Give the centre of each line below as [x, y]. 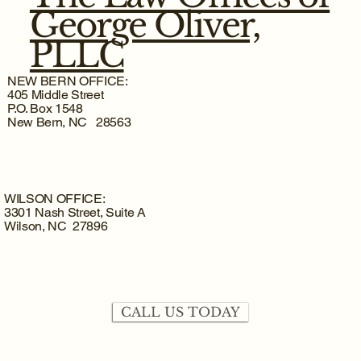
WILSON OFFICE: [54, 199]
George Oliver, [144, 25]
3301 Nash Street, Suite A [75, 213]
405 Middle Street [55, 94]
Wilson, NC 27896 [56, 226]
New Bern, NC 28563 [69, 122]
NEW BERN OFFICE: [67, 81]
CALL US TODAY [180, 311]
